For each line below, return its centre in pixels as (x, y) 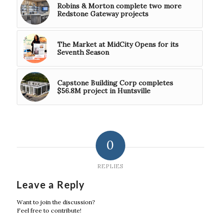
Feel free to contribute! (49, 211)
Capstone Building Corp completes (115, 83)
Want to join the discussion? (56, 202)
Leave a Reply (51, 185)
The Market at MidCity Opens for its (118, 45)
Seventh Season (83, 53)
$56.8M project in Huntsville (104, 91)
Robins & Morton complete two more (119, 6)
